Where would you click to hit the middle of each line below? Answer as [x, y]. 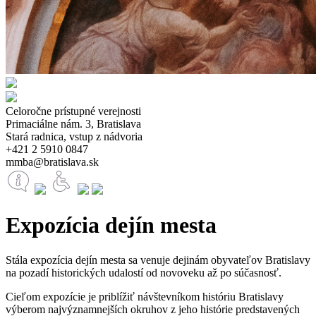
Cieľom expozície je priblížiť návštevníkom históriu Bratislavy [145, 296]
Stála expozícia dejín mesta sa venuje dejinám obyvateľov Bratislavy [158, 260]
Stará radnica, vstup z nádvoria [74, 137]
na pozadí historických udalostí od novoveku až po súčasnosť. [144, 272]
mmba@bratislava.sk [52, 162]
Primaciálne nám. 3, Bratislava [73, 124]
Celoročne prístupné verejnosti [73, 111]
